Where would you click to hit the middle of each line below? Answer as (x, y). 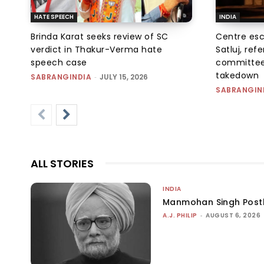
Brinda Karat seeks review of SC (100, 36)
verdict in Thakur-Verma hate (96, 49)
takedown (237, 75)
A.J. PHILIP (180, 215)
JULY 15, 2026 (124, 77)
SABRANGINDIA (61, 77)
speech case (59, 62)
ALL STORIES (62, 163)
